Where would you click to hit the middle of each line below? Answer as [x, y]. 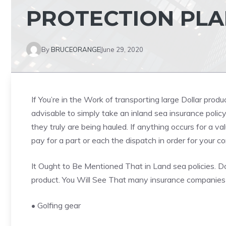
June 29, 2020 [122, 49]
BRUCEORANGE [76, 49]
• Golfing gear [56, 205]
